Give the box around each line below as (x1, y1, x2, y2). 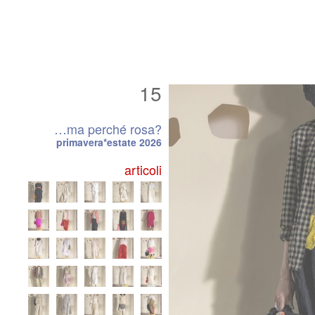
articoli (124, 160, 162, 179)
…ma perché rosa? (54, 120, 162, 138)
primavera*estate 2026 (56, 135, 162, 149)
